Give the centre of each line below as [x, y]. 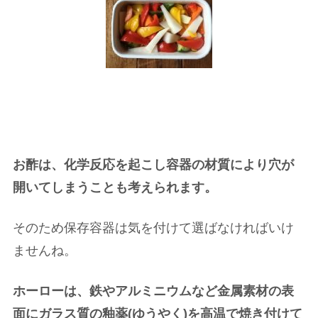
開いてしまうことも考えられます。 [115, 187]
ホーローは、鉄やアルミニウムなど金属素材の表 [153, 291]
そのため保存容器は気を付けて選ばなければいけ [153, 228]
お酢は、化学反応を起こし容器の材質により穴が [153, 164]
